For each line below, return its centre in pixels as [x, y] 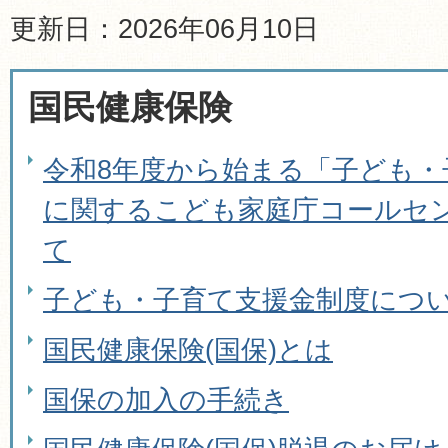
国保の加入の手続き [166, 399]
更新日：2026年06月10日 [164, 28]
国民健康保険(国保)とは [188, 349]
